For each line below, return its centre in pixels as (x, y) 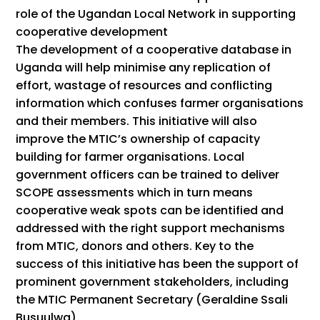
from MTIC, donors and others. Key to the (135, 246)
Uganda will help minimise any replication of (144, 68)
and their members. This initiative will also (137, 121)
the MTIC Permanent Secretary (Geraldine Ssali (152, 300)
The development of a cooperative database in (154, 50)
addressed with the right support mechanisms (151, 229)
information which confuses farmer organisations (160, 104)
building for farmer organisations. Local (130, 157)
